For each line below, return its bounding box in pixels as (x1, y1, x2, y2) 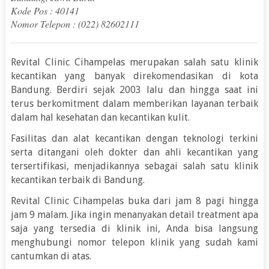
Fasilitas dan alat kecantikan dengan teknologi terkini (10, 132, 259, 144)
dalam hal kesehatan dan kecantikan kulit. (10, 111, 190, 123)
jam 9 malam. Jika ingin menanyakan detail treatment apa (10, 208, 259, 220)
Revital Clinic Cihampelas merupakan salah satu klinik (10, 56, 259, 68)
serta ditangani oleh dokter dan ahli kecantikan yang (10, 146, 259, 158)
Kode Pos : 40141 (10, 4, 79, 17)
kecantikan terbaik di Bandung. (10, 174, 145, 186)
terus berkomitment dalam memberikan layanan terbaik (10, 97, 259, 109)
